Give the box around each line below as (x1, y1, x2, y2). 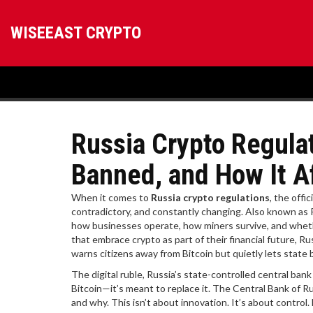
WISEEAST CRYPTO (10, 23, 141, 43)
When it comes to (71, 191, 151, 203)
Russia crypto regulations (151, 191, 270, 203)
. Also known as (241, 205, 310, 217)
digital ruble (92, 268, 143, 280)
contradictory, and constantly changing (71, 205, 241, 217)
